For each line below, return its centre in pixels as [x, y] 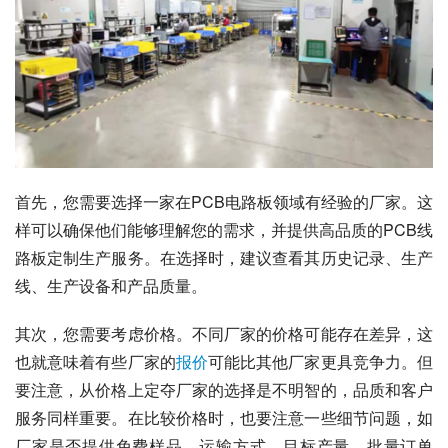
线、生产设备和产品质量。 [111, 286]
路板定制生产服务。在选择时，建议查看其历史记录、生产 [224, 258]
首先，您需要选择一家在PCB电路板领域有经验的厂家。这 [224, 202]
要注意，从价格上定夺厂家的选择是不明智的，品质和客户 [224, 390]
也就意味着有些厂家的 [95, 362]
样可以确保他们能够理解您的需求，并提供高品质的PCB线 [224, 230]
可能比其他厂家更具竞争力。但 [320, 362]
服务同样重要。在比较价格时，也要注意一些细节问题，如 [224, 418]
